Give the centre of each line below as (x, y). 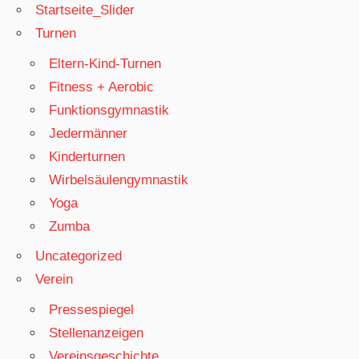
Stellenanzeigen (97, 333)
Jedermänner (89, 133)
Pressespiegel (92, 309)
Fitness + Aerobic (102, 87)
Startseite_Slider (85, 10)
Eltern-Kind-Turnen (105, 63)
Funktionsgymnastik (109, 110)
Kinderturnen (87, 156)
